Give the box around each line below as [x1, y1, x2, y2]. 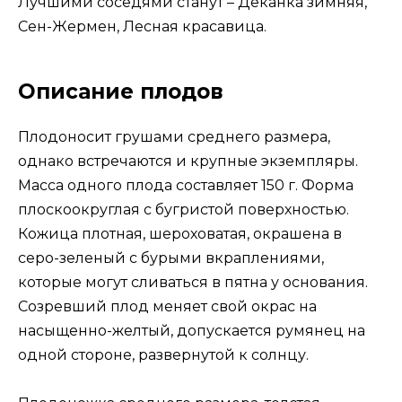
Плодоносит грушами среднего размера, [18, 127, 330, 145]
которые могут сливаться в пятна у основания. [18, 273, 368, 291]
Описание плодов [18, 78, 223, 104]
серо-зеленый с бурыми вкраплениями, [18, 249, 324, 267]
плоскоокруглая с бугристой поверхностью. [18, 200, 349, 218]
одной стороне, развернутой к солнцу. [18, 345, 309, 363]
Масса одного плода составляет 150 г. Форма [18, 176, 354, 194]
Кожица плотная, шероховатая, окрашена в [18, 224, 342, 242]
